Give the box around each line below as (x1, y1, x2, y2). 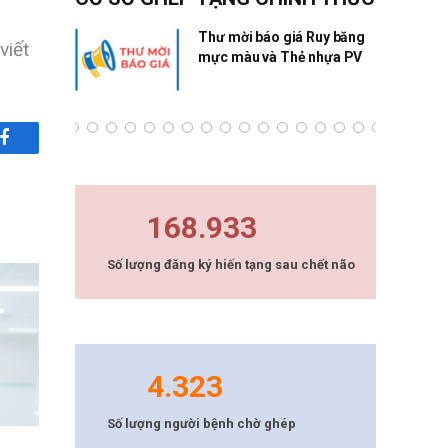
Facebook (2, 143, 73, 162)
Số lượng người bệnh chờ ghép (107, 416, 296, 432)
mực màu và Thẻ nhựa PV (198, 49, 363, 65)
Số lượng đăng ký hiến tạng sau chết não (107, 257, 355, 273)
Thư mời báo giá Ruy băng (198, 29, 365, 45)
